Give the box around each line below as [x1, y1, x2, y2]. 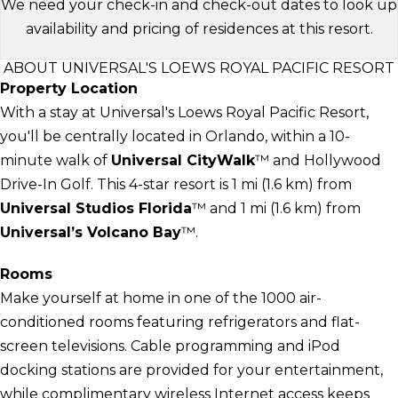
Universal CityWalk [111, 151, 255, 169]
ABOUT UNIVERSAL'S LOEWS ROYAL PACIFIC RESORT [4, 59, 394, 76]
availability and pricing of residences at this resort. [25, 20, 373, 37]
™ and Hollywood [255, 151, 381, 169]
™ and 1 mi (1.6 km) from [192, 199, 361, 217]
